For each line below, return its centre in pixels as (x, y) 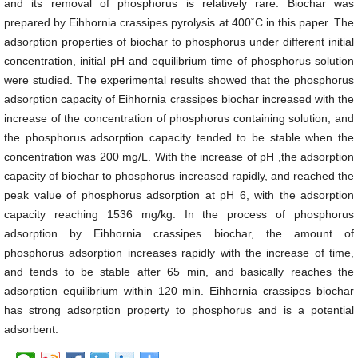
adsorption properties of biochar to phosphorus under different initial (179, 42)
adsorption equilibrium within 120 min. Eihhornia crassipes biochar (179, 291)
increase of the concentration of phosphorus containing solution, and (179, 118)
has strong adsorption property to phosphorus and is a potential (179, 310)
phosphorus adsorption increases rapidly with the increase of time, (179, 253)
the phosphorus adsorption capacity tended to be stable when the (179, 137)
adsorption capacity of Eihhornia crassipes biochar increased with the (179, 99)
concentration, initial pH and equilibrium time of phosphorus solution (179, 61)
